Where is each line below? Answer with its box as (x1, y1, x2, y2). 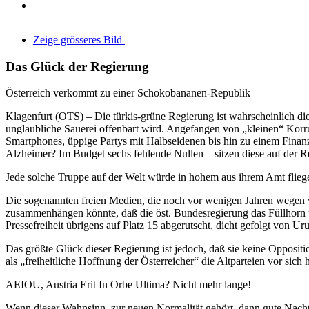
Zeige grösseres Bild (33, 34, 122, 46)
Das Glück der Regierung (6, 59, 149, 74)
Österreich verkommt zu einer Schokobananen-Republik (6, 87, 250, 99)
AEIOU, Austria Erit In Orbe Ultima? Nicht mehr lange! (6, 279, 251, 291)
